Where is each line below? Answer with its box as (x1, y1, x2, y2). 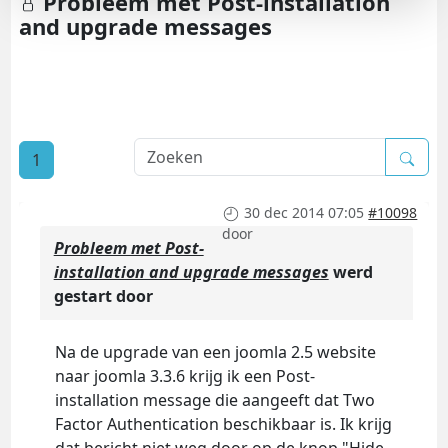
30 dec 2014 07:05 (244, 203, 365, 223)
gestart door (53, 285, 153, 308)
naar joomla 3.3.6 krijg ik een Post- (54, 365, 315, 388)
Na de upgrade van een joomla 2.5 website (54, 341, 376, 364)
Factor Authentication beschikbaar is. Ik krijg (54, 413, 392, 436)
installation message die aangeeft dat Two (54, 389, 375, 412)
